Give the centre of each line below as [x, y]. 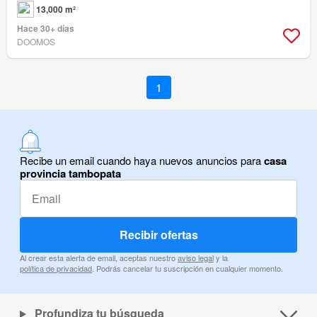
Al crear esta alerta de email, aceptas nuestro [99, 258]
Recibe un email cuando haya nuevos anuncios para [142, 161]
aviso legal [196, 258]
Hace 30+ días [46, 29]
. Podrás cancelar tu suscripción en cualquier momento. [188, 269]
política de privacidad [56, 269]
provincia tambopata [70, 174]
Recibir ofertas [158, 235]
